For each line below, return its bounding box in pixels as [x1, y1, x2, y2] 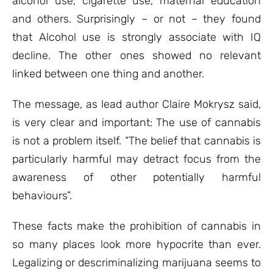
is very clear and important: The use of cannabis [12, 116, 261, 129]
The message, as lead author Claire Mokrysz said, [12, 97, 261, 111]
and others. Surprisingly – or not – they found [12, 12, 261, 26]
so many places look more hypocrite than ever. [12, 238, 261, 251]
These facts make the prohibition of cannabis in [12, 219, 261, 233]
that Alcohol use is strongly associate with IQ [12, 30, 261, 44]
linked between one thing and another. [12, 67, 204, 80]
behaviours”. [12, 189, 72, 202]
